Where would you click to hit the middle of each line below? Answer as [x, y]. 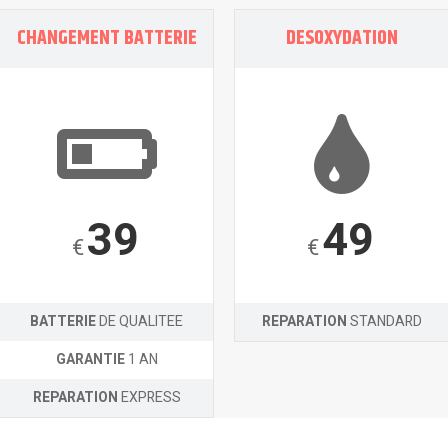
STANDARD [384, 322]
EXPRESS [149, 398]
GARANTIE [90, 360]
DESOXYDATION [341, 39]
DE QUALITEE [141, 322]
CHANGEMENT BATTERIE [106, 39]
